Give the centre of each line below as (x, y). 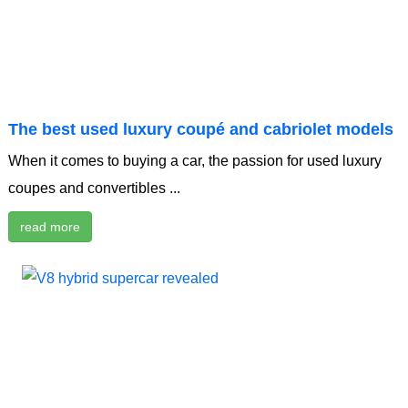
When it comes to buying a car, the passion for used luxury (195, 161)
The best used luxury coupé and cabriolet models (201, 130)
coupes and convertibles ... (94, 189)
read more (50, 227)
